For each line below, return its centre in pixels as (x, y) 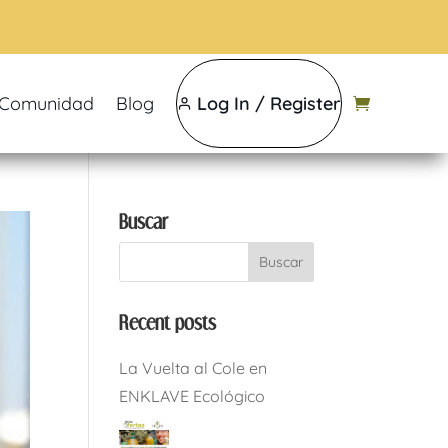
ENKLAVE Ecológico (192, 396)
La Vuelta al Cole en (193, 368)
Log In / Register (268, 103)
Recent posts (168, 322)
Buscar (144, 221)
